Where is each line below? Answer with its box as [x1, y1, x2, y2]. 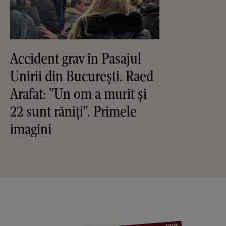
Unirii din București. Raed [10, 67, 153, 85]
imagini [10, 120, 51, 138]
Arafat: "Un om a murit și [10, 84, 147, 103]
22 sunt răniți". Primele [10, 102, 137, 121]
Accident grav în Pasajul [10, 49, 141, 68]
